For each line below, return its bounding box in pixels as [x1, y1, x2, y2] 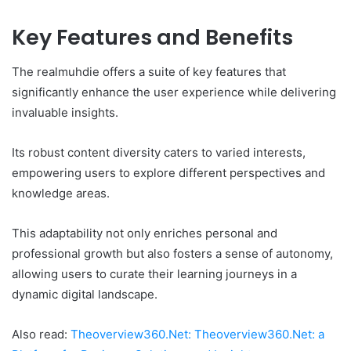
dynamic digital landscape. [12, 287, 157, 302]
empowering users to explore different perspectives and [12, 165, 325, 181]
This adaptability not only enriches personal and [12, 226, 277, 241]
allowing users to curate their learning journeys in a [12, 266, 297, 282]
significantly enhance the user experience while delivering [12, 85, 336, 100]
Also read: [12, 327, 71, 342]
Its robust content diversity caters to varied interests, [12, 145, 306, 161]
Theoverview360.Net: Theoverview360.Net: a [71, 327, 324, 342]
